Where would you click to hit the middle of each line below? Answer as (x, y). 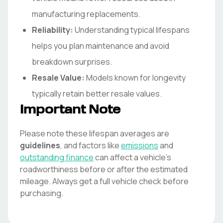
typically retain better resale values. (97, 94)
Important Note (70, 111)
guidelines (40, 145)
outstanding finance (57, 157)
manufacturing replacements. (86, 14)
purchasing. (42, 193)
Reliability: (53, 30)
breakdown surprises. (72, 62)
